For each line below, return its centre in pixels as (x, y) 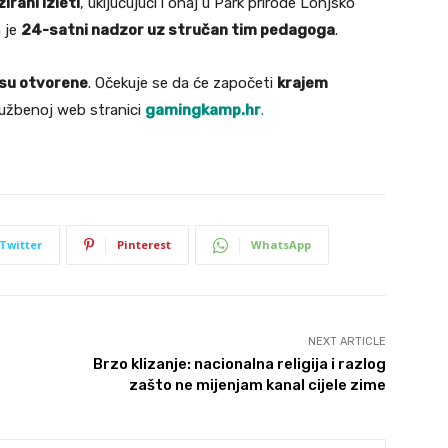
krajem (302, 83)
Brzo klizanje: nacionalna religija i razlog (239, 364)
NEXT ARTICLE (346, 342)
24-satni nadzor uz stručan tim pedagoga (178, 30)
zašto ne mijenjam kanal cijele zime (257, 385)
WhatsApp (281, 245)
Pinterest (144, 245)
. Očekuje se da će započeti (182, 83)
